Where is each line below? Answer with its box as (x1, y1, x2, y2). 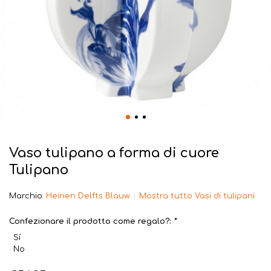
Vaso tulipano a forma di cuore (9, 146, 219, 160)
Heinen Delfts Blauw (46, 192, 130, 200)
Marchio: (9, 192, 46, 200)
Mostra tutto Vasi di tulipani (139, 192, 255, 200)
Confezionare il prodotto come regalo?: (9, 217, 173, 226)
